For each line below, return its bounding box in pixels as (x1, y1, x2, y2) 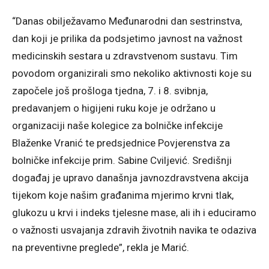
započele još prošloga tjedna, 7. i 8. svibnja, (12, 84, 208, 97)
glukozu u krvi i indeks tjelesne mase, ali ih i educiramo (12, 206, 256, 219)
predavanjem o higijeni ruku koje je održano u (12, 101, 216, 114)
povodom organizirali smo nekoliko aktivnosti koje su (12, 67, 252, 79)
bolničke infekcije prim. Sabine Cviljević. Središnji (12, 154, 232, 166)
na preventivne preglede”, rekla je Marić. (12, 241, 189, 253)
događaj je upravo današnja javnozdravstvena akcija (12, 171, 249, 184)
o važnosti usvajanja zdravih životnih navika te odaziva (12, 223, 256, 236)
